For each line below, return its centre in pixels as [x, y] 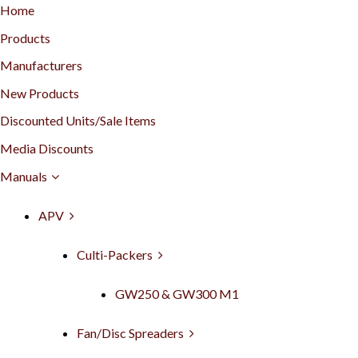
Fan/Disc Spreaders [130, 332]
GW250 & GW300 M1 [177, 293]
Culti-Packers [115, 254]
